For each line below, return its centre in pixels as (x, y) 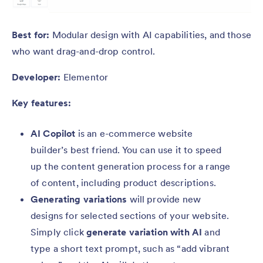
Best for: (31, 34)
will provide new (164, 199)
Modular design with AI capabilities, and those (150, 34)
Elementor (85, 77)
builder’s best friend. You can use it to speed (126, 149)
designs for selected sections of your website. (130, 215)
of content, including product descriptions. (123, 182)
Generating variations (79, 199)
